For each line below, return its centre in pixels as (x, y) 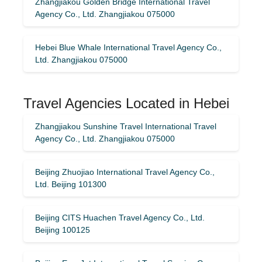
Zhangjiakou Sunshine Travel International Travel (126, 126)
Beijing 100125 (63, 230)
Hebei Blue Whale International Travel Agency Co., (128, 47)
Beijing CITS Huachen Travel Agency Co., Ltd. (120, 217)
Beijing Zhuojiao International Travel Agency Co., (125, 172)
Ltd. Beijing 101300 (71, 184)
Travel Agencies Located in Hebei (126, 103)
